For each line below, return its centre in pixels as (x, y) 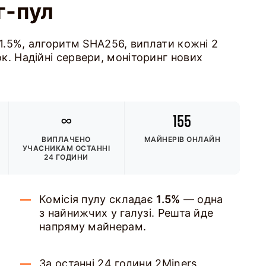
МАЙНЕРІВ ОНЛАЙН (182, 139)
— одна (202, 199)
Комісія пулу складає (98, 199)
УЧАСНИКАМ (49, 148)
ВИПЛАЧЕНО (66, 139)
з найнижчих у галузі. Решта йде (126, 213)
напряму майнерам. (93, 227)
